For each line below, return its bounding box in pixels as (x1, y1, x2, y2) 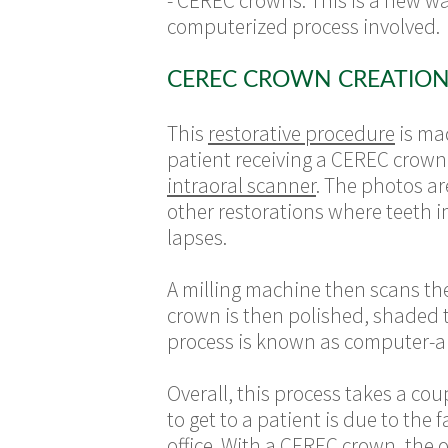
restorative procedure (208, 120, 395, 147)
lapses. (167, 224, 227, 251)
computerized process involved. (167, 13, 440, 40)
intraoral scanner (167, 172, 316, 199)
